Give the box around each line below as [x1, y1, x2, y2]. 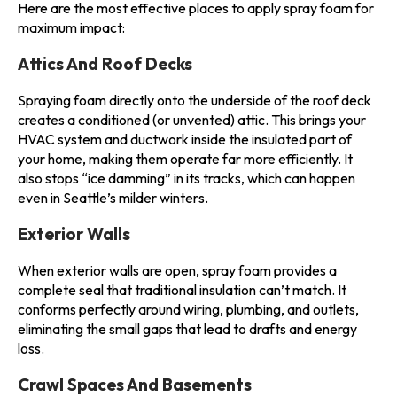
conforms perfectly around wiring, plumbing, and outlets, [18, 300, 359, 319]
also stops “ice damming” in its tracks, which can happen [18, 169, 355, 188]
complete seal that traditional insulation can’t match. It [18, 281, 346, 300]
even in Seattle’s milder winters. [18, 189, 208, 207]
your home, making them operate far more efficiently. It [18, 150, 353, 168]
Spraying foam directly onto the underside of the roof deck [18, 91, 371, 110]
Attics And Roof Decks [18, 53, 192, 75]
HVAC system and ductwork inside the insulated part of [18, 130, 352, 149]
